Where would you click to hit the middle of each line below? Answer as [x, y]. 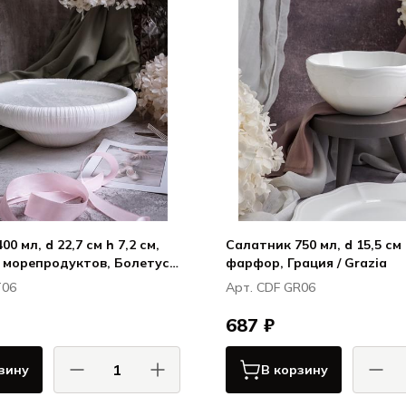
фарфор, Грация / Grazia [306, 263]
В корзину [295, 370]
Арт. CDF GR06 [271, 287]
